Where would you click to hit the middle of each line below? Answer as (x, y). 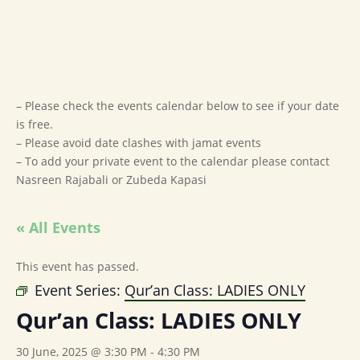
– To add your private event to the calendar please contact (173, 161)
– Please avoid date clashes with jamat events (139, 143)
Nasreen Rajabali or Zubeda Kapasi (111, 180)
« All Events (58, 227)
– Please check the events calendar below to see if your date (178, 106)
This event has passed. (78, 266)
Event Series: (80, 290)
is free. (35, 124)
